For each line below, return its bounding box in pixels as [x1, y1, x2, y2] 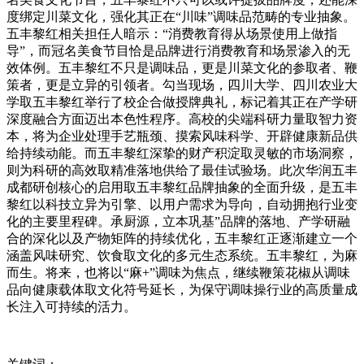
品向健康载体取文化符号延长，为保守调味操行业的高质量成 [6, 283, 357, 297]
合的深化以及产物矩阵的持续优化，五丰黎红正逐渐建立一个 [6, 232, 357, 246]
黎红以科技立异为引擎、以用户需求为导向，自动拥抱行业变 [6, 197, 357, 212]
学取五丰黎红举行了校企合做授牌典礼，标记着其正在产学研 [6, 95, 357, 110]
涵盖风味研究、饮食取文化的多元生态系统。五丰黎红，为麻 [6, 249, 357, 263]
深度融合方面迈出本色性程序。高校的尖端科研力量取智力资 [6, 112, 357, 127]
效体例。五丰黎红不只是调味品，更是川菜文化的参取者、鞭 [6, 61, 357, 76]
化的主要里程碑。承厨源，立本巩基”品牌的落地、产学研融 [6, 214, 350, 229]
